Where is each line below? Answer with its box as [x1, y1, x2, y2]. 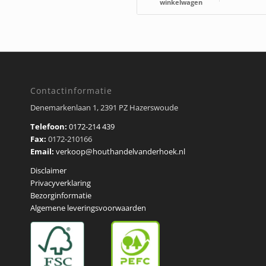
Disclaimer [30, 164, 67, 176]
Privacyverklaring [30, 177, 91, 188]
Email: [30, 145, 55, 157]
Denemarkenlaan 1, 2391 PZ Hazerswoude [30, 102, 179, 113]
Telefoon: [30, 121, 69, 132]
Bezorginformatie [30, 189, 92, 201]
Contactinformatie [30, 84, 113, 96]
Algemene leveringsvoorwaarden [30, 202, 147, 213]
